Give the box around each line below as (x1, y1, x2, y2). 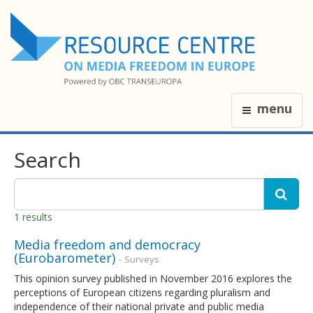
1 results (14, 210, 52, 224)
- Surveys (119, 252, 159, 265)
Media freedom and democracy (14, 235, 201, 253)
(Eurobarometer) (14, 249, 115, 266)
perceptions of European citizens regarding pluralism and (14, 285, 270, 299)
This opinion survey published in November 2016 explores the (14, 271, 292, 285)
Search (14, 145, 81, 174)
